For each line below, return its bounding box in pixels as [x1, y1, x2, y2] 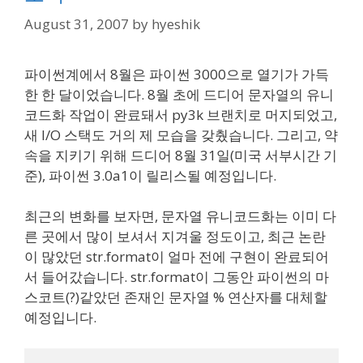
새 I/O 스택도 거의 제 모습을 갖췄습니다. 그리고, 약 [24, 125, 338, 144]
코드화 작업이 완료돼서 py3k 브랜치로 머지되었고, [24, 105, 337, 124]
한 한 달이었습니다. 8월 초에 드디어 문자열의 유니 [24, 84, 334, 104]
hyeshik [152, 14, 200, 33]
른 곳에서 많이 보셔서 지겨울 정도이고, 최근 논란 [24, 227, 326, 246]
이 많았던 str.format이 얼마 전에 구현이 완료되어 [24, 247, 329, 266]
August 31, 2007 [24, 14, 129, 33]
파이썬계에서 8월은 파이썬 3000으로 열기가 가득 [24, 64, 329, 83]
